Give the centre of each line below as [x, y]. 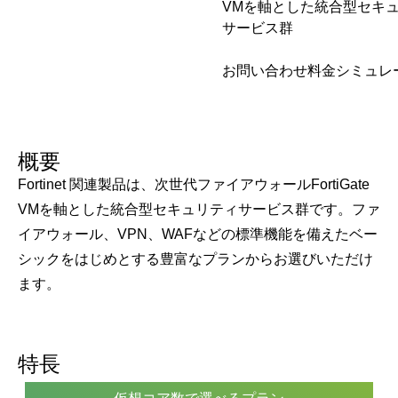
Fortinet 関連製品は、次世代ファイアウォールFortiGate [194, 184]
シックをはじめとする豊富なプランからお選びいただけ [195, 259]
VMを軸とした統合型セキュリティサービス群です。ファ [199, 209]
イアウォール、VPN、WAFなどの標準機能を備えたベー [198, 234]
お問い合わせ [265, 71]
